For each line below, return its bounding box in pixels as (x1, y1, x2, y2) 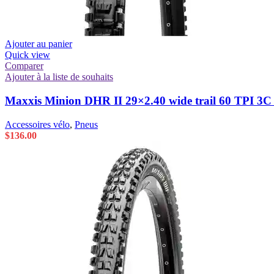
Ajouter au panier (5, 39, 72, 50)
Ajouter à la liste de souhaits (5, 72, 113, 83)
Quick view (5, 50, 50, 61)
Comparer (5, 61, 43, 72)
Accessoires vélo (5, 119, 70, 130)
